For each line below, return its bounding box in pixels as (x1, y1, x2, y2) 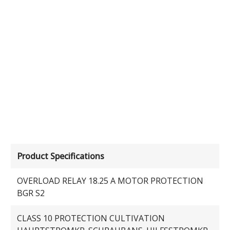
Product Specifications (17, 150, 105, 162)
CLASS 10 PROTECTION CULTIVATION (17, 212, 165, 224)
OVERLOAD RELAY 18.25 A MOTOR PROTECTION (17, 175, 204, 187)
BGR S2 (17, 187, 45, 199)
